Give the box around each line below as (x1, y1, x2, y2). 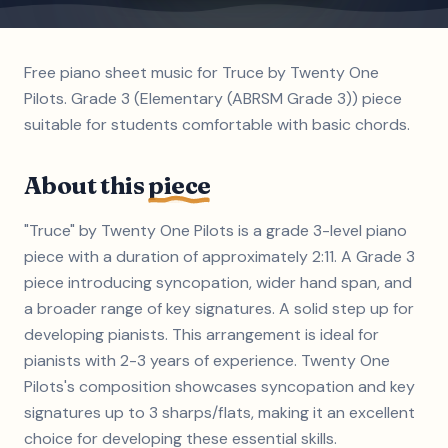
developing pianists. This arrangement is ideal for (24, 324, 379, 345)
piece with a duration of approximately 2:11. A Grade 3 (24, 246, 415, 267)
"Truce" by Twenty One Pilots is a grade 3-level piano (24, 220, 407, 241)
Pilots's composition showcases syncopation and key (24, 376, 415, 397)
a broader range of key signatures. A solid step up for (24, 298, 414, 319)
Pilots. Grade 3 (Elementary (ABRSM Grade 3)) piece (24, 88, 402, 109)
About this (24, 171, 149, 200)
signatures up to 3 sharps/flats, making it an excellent (24, 402, 415, 423)
